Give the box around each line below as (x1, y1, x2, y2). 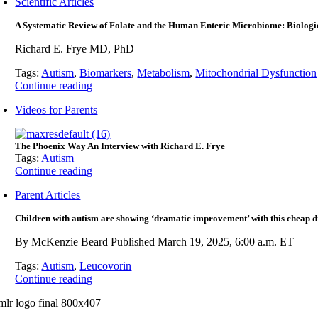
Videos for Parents (15, 104, 98, 116)
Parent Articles (15, 189, 81, 201)
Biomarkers (79, 67, 132, 79)
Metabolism (137, 67, 190, 79)
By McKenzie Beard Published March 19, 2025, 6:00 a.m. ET (15, 236, 295, 248)
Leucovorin (79, 260, 132, 272)
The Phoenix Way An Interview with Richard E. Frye (15, 141, 226, 151)
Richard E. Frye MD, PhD (15, 43, 135, 55)
